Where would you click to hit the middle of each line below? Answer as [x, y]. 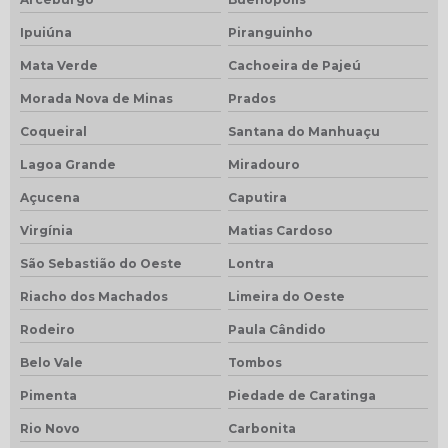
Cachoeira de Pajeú [294, 65]
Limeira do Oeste [286, 296]
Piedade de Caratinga [301, 395]
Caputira [257, 197]
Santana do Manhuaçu [303, 131]
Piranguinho [270, 32]
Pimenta [48, 395]
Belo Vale [51, 362]
